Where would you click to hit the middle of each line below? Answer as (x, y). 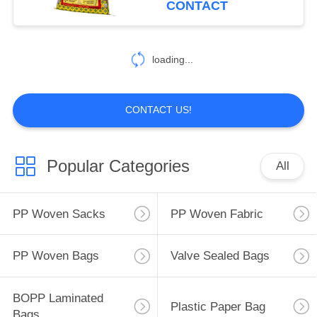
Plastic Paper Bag (218, 306)
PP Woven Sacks (59, 214)
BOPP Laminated (58, 299)
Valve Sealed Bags (220, 256)
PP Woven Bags (56, 256)
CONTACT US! (158, 110)
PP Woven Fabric (217, 214)
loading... (172, 60)
